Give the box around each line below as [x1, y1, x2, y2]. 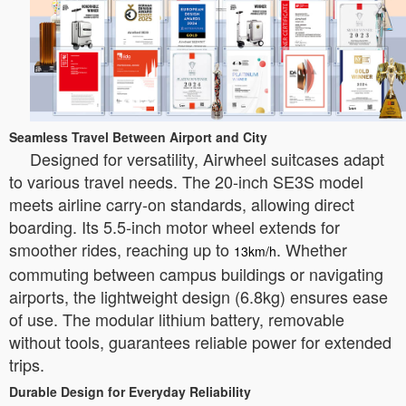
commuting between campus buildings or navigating [9, 261, 383, 285]
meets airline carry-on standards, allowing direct [9, 191, 354, 216]
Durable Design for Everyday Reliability [9, 382, 251, 401]
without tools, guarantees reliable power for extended [9, 329, 391, 353]
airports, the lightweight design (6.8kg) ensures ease [9, 284, 388, 308]
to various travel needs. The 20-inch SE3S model [9, 169, 363, 193]
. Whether [276, 237, 347, 261]
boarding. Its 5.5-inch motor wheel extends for [9, 214, 340, 238]
